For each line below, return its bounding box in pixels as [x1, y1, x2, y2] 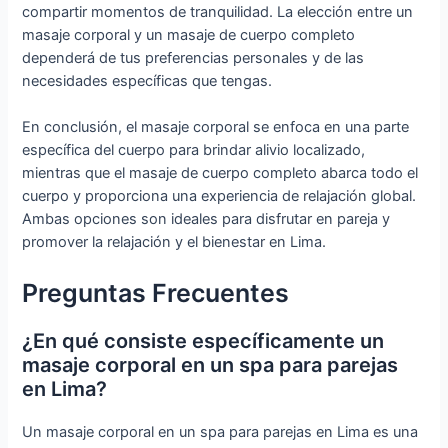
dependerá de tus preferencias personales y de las [22, 48, 365, 67]
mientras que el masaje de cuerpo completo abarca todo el [22, 164, 419, 183]
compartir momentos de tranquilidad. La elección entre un [22, 2, 414, 21]
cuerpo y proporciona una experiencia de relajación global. [22, 187, 417, 206]
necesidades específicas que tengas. [22, 71, 273, 90]
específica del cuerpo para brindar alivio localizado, [22, 141, 366, 160]
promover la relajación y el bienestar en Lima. [22, 233, 327, 252]
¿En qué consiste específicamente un [22, 328, 385, 353]
